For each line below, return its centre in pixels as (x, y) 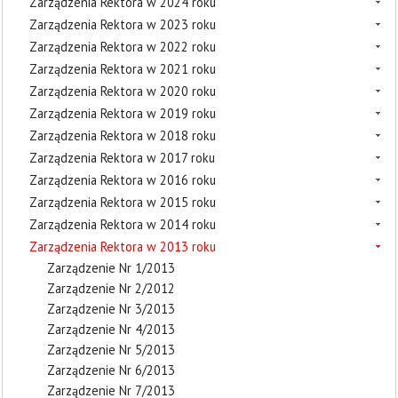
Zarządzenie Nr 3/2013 (111, 309)
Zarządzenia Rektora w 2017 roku (122, 158)
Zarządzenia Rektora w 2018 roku (123, 135)
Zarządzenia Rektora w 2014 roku (123, 224)
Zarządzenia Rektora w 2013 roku (123, 247)
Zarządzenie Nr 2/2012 (111, 288)
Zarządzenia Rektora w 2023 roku (123, 24)
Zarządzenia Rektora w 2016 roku (123, 180)
